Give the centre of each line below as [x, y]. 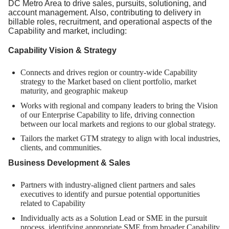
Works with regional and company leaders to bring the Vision [119, 105]
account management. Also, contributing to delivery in [105, 13]
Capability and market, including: [67, 31]
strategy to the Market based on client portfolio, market [108, 82]
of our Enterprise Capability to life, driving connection [108, 114]
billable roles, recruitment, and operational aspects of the [110, 22]
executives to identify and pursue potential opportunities [110, 194]
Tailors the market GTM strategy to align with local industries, [120, 139]
